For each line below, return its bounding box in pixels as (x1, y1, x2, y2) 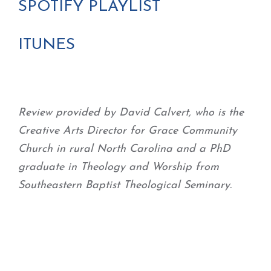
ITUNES (18, 37, 75, 53)
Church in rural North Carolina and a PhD (18, 143, 230, 155)
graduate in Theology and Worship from (18, 162, 219, 173)
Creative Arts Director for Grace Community (18, 125, 237, 137)
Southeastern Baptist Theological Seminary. (18, 180, 232, 191)
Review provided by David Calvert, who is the (18, 107, 244, 119)
